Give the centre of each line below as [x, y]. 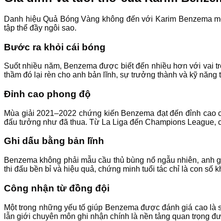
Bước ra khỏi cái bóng [55, 47]
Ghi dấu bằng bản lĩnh [54, 141]
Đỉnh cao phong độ [47, 94]
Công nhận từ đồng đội [57, 188]
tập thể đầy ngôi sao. [40, 28]
